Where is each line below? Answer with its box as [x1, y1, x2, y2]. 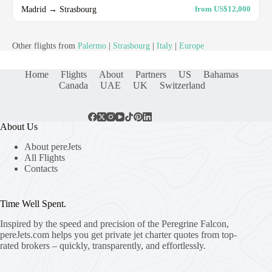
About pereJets [24, 141, 81, 152]
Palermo [78, 41, 106, 50]
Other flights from [12, 41, 78, 50]
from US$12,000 [195, 4, 251, 14]
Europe [179, 41, 204, 50]
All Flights [24, 152, 65, 163]
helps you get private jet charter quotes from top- [49, 229, 237, 240]
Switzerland [159, 80, 205, 90]
